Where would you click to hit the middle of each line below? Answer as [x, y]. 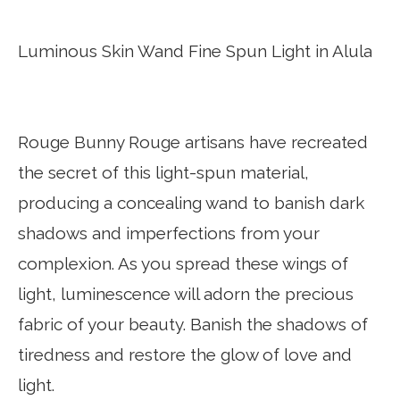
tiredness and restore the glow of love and [185, 354]
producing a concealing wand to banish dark [191, 203]
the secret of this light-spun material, [163, 172]
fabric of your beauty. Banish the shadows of [193, 324]
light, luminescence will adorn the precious [186, 294]
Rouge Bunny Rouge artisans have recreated [193, 142]
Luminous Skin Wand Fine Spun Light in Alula [195, 51]
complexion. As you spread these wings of [183, 263]
